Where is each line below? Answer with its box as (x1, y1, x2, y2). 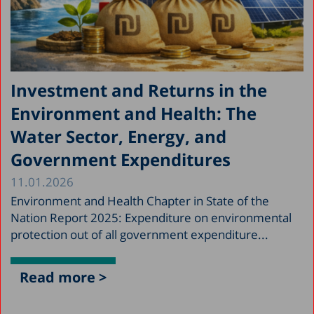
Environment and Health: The (11, 101, 257, 125)
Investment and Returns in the (11, 78, 267, 102)
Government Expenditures (11, 147, 231, 171)
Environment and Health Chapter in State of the (11, 192, 269, 209)
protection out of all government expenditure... (11, 226, 268, 243)
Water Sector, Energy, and (11, 124, 226, 148)
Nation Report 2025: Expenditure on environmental (11, 209, 292, 226)
